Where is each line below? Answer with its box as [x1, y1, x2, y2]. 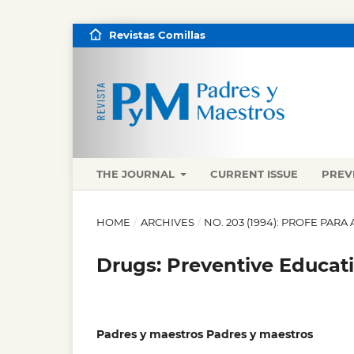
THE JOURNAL [96, 167, 178, 180]
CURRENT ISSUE [210, 167, 299, 180]
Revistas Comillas [108, 28, 205, 41]
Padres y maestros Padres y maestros [96, 326, 313, 341]
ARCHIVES [140, 215, 194, 228]
